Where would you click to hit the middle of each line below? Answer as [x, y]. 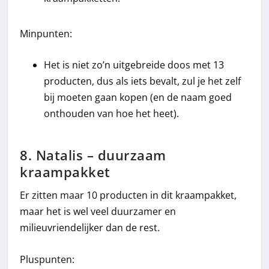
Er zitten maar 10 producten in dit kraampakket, [128, 195]
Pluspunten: [47, 260]
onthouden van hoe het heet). [112, 114]
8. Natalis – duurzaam [93, 156]
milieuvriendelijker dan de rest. [90, 228]
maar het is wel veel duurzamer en [98, 212]
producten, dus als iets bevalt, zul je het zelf [143, 81]
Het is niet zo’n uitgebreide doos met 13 [134, 65]
